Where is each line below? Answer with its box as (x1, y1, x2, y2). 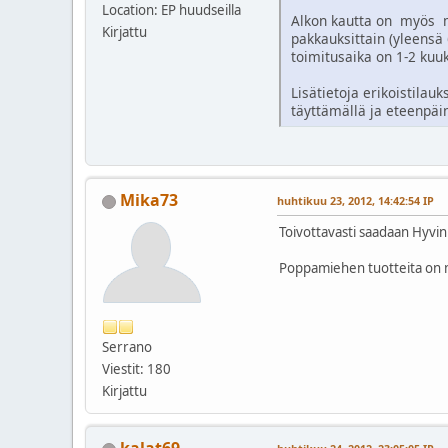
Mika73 (120, 189, 178, 212)
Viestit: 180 (102, 360, 171, 379)
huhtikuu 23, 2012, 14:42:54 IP (277, 193, 434, 209)
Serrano (102, 338, 152, 357)
